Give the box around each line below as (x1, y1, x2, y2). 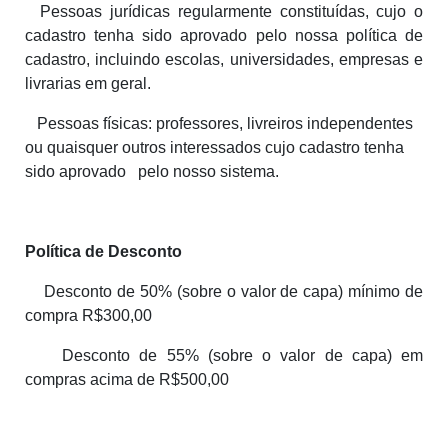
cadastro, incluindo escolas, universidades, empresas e (25, 51, 423, 68)
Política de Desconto (25, 243, 182, 260)
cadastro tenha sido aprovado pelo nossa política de (25, 27, 423, 44)
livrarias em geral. (25, 75, 151, 92)
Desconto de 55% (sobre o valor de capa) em (25, 347, 423, 364)
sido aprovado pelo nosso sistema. (25, 163, 279, 180)
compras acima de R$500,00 (25, 371, 229, 388)
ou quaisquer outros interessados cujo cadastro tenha (25, 139, 404, 156)
